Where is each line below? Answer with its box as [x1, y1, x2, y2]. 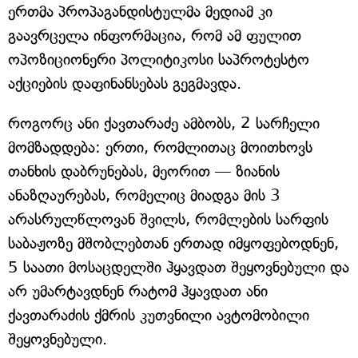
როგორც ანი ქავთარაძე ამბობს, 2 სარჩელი [8, 114, 320, 133]
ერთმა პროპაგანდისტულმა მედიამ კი [8, 2, 272, 21]
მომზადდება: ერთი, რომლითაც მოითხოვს [8, 138, 312, 157]
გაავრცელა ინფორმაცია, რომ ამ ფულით [8, 26, 301, 45]
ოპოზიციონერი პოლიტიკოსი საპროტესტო [8, 50, 309, 69]
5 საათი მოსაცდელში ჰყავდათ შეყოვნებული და [8, 258, 349, 276]
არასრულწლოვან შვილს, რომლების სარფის [8, 210, 328, 229]
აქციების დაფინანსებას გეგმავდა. [8, 74, 241, 93]
